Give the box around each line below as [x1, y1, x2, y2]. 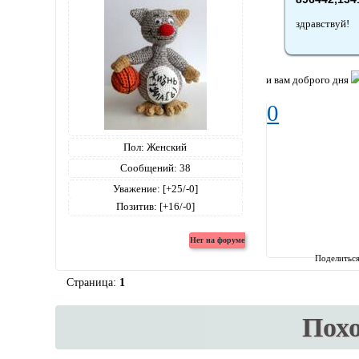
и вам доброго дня [266, 73, 352, 86]
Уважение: [112, 183, 160, 196]
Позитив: [115, 200, 157, 213]
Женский [144, 141, 188, 154]
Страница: [66, 276, 119, 289]
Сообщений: [119, 162, 177, 175]
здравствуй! [295, 18, 349, 30]
